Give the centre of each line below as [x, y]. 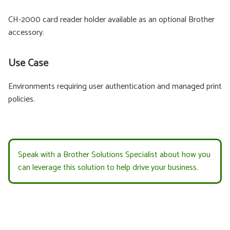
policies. [22, 99]
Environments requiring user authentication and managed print [115, 86]
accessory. [26, 32]
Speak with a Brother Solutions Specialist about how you [114, 155]
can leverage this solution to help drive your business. [108, 167]
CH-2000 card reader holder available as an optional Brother [111, 20]
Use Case [28, 63]
